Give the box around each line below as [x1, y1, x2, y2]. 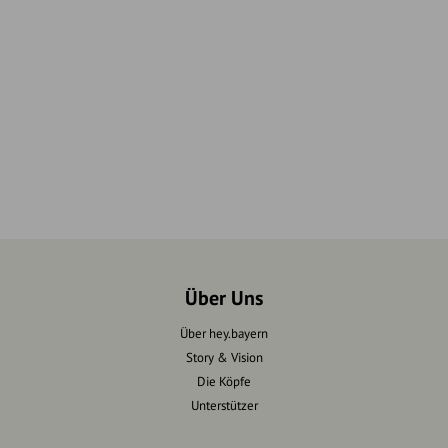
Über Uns [185, 285, 263, 311]
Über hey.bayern [180, 325, 268, 342]
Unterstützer [190, 397, 258, 414]
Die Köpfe [197, 373, 251, 390]
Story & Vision [185, 349, 263, 366]
